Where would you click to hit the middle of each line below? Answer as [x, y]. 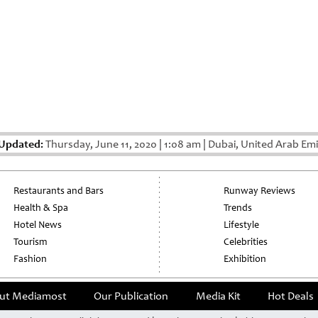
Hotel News [38, 225]
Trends [237, 208]
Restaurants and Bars [59, 191]
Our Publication [131, 296]
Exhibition [245, 259]
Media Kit [218, 296]
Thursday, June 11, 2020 [101, 144]
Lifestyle [241, 225]
